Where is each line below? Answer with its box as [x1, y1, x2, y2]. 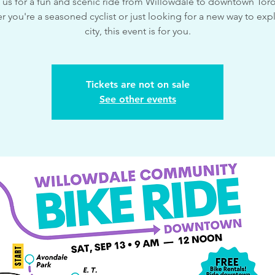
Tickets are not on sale [85, 79, 190, 90]
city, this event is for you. [84, 25, 191, 37]
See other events [99, 93, 176, 105]
